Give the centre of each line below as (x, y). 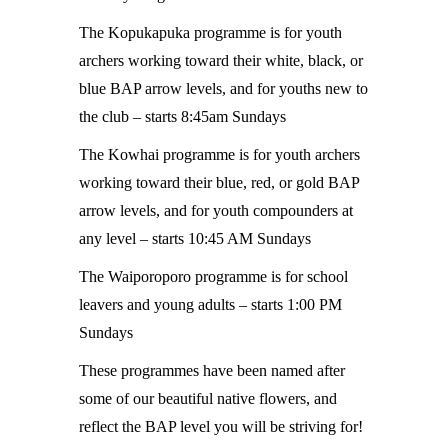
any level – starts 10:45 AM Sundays (195, 238)
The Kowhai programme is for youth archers (219, 154)
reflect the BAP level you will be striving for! (221, 426)
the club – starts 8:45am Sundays (182, 116)
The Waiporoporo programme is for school (213, 276)
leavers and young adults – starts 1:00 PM (210, 304)
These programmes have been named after (212, 370)
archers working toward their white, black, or (221, 60)
